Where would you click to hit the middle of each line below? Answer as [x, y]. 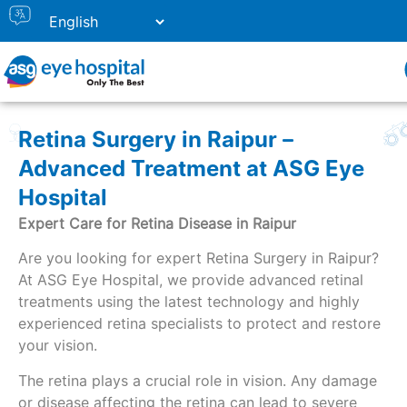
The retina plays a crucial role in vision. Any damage [198, 380]
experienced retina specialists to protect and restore [199, 324]
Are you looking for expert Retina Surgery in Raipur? [199, 258]
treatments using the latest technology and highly [189, 302]
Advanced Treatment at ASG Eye [191, 169]
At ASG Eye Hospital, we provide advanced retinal [191, 280]
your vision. [58, 346]
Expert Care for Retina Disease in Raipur [157, 223]
